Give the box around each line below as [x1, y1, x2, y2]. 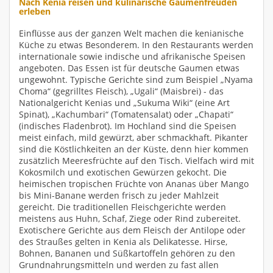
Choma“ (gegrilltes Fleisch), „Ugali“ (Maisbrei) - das [19, 85, 224, 97]
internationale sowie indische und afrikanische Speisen [19, 51, 246, 63]
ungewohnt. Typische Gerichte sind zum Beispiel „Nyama [19, 74, 253, 86]
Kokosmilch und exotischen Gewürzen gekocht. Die [19, 166, 227, 179]
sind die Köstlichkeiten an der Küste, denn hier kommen [19, 143, 249, 155]
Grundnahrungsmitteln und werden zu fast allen [19, 259, 219, 271]
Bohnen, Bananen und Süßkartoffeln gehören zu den [19, 247, 235, 260]
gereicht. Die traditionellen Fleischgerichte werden [19, 201, 226, 213]
